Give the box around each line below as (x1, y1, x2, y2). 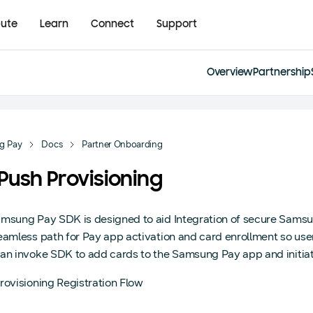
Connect (91, 19, 134, 30)
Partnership (253, 67, 311, 78)
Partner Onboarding (82, 139, 163, 150)
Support (156, 19, 197, 30)
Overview (207, 67, 253, 78)
